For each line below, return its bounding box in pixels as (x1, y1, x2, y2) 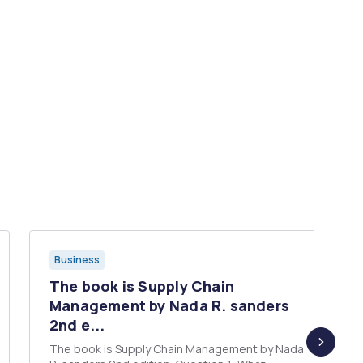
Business (54, 253, 100, 267)
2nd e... (49, 315, 105, 335)
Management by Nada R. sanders (49, 296, 290, 315)
